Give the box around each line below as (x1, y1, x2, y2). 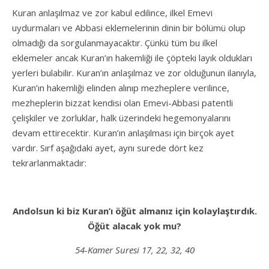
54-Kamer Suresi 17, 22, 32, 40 (74, 243, 195, 256)
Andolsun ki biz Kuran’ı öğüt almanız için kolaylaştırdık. (12, 204, 257, 217)
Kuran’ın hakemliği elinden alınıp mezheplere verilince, (12, 81, 229, 94)
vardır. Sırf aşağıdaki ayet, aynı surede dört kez (12, 141, 204, 154)
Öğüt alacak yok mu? (88, 219, 181, 232)
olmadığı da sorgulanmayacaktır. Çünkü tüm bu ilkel (12, 36, 217, 49)
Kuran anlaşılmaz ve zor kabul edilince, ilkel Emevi (12, 6, 213, 19)
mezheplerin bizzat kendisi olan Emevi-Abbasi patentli (12, 96, 233, 109)
